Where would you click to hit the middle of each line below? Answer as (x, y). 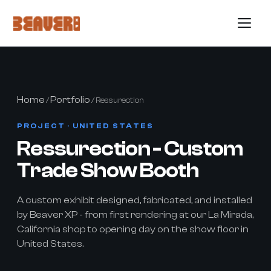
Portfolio (70, 100)
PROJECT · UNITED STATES (86, 126)
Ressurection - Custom (130, 149)
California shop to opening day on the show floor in (133, 229)
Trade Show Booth (108, 171)
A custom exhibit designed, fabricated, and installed (135, 200)
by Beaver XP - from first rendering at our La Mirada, (135, 215)
